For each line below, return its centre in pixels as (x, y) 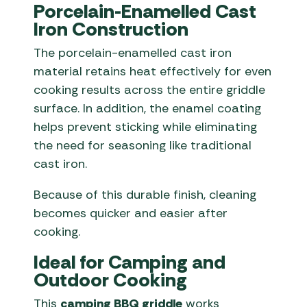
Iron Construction (111, 29)
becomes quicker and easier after (131, 213)
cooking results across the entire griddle (150, 90)
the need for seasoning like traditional (143, 146)
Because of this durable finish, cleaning (145, 195)
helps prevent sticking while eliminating (146, 127)
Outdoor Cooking (111, 280)
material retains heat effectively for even (153, 72)
